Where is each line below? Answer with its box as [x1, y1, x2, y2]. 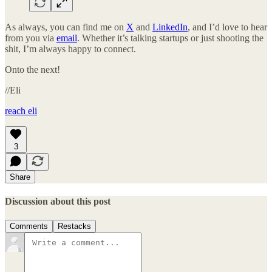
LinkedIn [152, 21, 188, 32]
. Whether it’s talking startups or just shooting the [77, 32, 263, 43]
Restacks [58, 222, 91, 231]
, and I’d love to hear [188, 21, 267, 32]
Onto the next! [5, 64, 60, 75]
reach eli [5, 105, 37, 116]
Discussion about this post [5, 195, 110, 206]
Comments [10, 222, 48, 231]
